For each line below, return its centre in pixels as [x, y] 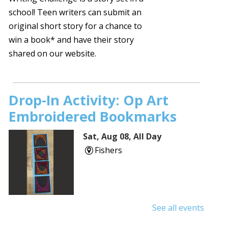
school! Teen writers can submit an [75, 12]
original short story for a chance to [76, 26]
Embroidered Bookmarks [93, 117]
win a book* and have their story [72, 40]
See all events [178, 208]
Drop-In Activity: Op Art [89, 100]
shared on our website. [53, 54]
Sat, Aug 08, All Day [122, 137]
